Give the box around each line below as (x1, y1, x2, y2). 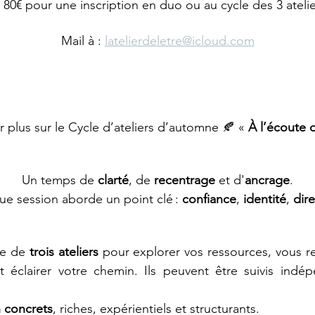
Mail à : (60, 33, 105, 49)
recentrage (154, 172, 215, 188)
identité (243, 191, 286, 207)
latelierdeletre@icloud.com (104, 33, 255, 49)
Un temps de (22, 172, 98, 188)
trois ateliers (29, 244, 103, 259)
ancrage (245, 172, 290, 188)
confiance (181, 191, 236, 207)
